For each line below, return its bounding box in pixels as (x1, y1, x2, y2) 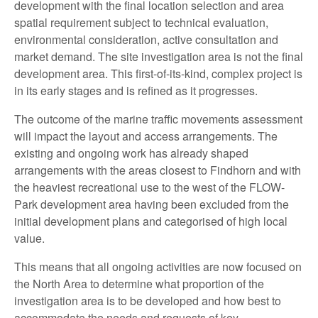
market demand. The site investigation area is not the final (14, 48, 303, 65)
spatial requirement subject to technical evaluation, (14, 13, 268, 31)
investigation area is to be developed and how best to (14, 292, 281, 309)
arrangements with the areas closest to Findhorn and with (14, 161, 301, 178)
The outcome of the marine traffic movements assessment (14, 110, 302, 127)
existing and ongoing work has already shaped (14, 144, 248, 161)
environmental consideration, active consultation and (14, 31, 278, 48)
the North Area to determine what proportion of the (14, 275, 264, 292)
